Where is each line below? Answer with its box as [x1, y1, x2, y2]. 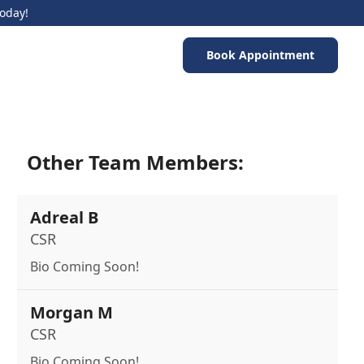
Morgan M [30, 301, 114, 323]
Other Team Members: [27, 149, 245, 175]
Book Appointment [206, 47, 314, 63]
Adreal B [30, 206, 99, 228]
